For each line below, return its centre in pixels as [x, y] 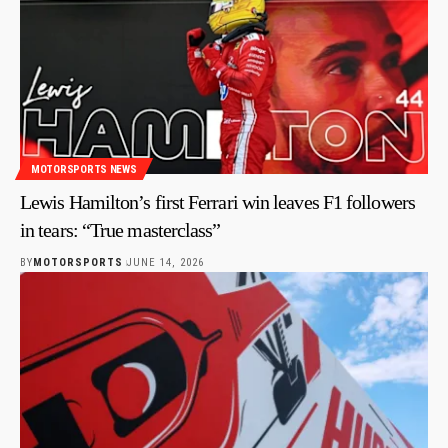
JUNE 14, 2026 [165, 263]
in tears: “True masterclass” [120, 230]
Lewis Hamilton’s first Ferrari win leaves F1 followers [217, 202]
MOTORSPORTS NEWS [84, 169]
